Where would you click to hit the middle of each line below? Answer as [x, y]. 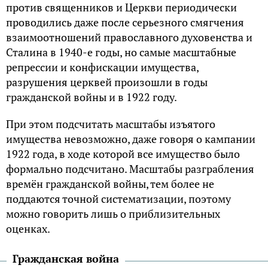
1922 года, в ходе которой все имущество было [123, 153]
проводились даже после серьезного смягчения [125, 22]
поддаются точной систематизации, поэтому [118, 198]
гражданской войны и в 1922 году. [92, 97]
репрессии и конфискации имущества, [102, 67]
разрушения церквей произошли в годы [107, 82]
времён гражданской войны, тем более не [110, 183]
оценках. [28, 228]
